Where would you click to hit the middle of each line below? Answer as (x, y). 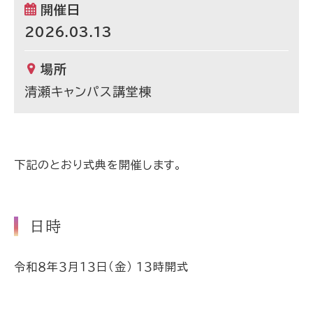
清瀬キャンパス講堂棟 (88, 92)
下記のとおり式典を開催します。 (99, 165)
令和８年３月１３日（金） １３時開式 (102, 267)
